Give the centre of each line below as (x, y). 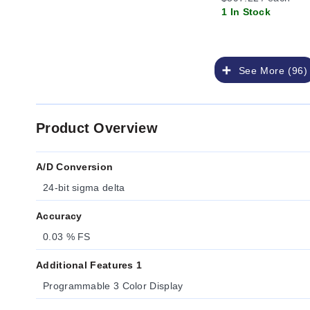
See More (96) (270, 71)
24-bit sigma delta (84, 188)
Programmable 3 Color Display (113, 286)
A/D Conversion (75, 167)
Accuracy (59, 216)
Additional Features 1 (89, 265)
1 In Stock (246, 12)
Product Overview (97, 128)
